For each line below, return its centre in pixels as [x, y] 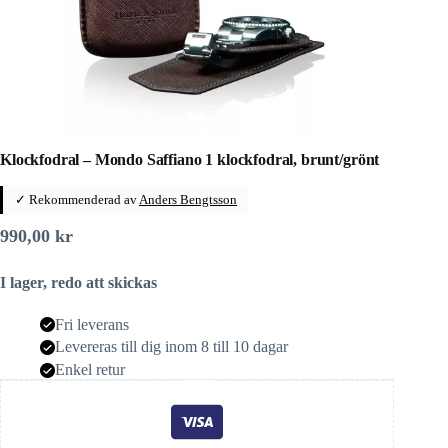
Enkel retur [90, 370]
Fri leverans [92, 324]
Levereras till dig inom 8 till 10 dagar [171, 347]
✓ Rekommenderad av [77, 199]
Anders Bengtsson [188, 199]
